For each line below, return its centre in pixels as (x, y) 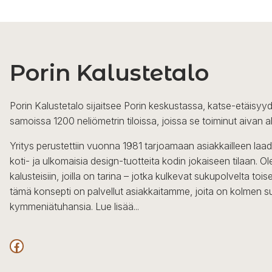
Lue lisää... (117, 207)
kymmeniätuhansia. (53, 207)
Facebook (13, 245)
